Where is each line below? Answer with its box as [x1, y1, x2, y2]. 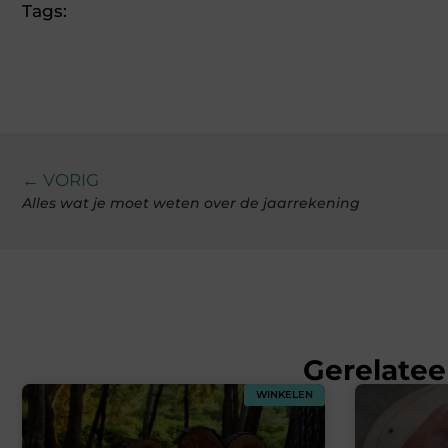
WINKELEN [255, 387, 313, 401]
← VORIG [22, 169, 99, 190]
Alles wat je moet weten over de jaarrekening [22, 193, 360, 212]
